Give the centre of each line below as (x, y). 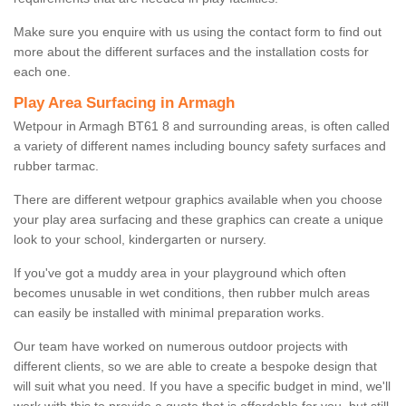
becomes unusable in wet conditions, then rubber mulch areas (192, 293)
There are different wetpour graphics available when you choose (198, 200)
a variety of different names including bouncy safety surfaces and (200, 146)
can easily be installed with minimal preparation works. (169, 313)
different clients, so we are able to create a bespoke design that (195, 367)
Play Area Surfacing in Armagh (124, 103)
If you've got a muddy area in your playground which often (180, 273)
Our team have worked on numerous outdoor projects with (181, 347)
